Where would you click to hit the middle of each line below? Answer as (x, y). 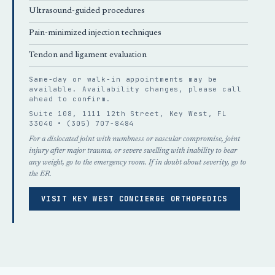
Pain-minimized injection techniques (95, 33)
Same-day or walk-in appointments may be (123, 79)
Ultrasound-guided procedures (87, 11)
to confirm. (82, 99)
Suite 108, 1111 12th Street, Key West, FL (128, 114)
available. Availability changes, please (126, 89)
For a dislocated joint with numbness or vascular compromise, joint (134, 139)
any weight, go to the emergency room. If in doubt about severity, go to (137, 162)
